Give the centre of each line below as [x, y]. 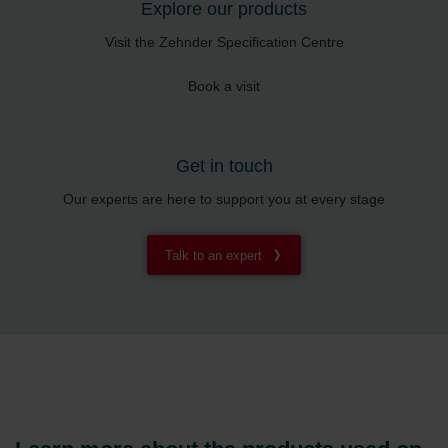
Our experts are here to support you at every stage [224, 199]
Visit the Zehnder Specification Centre [224, 42]
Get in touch [224, 166]
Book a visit [224, 86]
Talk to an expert [213, 255]
